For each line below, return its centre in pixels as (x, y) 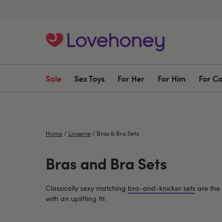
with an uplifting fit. (76, 198)
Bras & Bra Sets (118, 133)
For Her (131, 78)
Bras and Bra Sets (106, 163)
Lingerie (80, 133)
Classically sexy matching (87, 188)
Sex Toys (89, 78)
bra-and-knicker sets (162, 188)
